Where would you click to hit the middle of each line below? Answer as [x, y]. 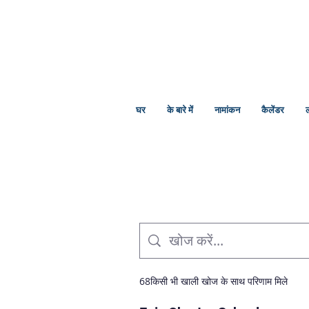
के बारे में [180, 110]
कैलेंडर [273, 110]
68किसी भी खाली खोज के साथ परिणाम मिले [213, 281]
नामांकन [227, 110]
